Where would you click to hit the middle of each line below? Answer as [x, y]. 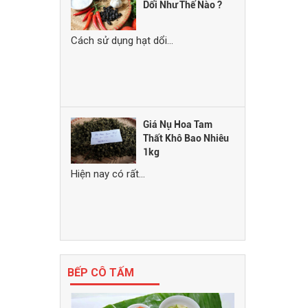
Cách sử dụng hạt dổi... [122, 40]
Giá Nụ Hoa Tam [178, 124]
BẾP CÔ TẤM [101, 272]
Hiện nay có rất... [108, 174]
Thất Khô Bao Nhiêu [186, 138]
